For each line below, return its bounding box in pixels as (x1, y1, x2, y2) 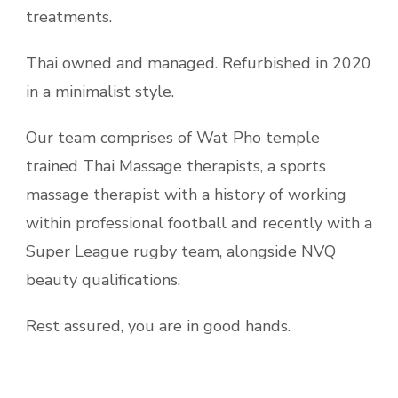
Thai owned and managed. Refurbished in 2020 (26, 52, 371, 74)
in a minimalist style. (26, 81, 174, 102)
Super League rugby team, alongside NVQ (26, 241, 336, 262)
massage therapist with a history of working (26, 184, 346, 205)
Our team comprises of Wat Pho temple (26, 127, 320, 148)
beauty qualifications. (26, 269, 180, 291)
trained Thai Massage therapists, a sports (26, 155, 326, 177)
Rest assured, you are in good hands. (26, 315, 291, 337)
